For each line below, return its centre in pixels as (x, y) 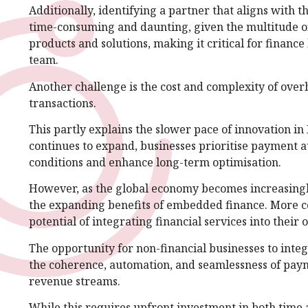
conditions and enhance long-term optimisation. (155, 162)
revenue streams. (75, 281)
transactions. (64, 103)
